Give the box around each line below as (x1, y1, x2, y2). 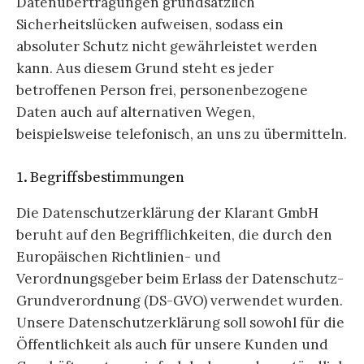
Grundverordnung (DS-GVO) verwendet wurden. (16, 292, 343, 310)
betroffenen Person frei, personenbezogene (16, 80, 308, 99)
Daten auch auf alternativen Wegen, (16, 102, 255, 121)
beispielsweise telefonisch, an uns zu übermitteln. (16, 124, 347, 143)
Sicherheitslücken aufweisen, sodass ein (16, 15, 284, 33)
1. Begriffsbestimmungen (16, 168, 184, 188)
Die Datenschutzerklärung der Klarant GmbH (16, 204, 318, 223)
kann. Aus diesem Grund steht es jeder (16, 58, 274, 77)
